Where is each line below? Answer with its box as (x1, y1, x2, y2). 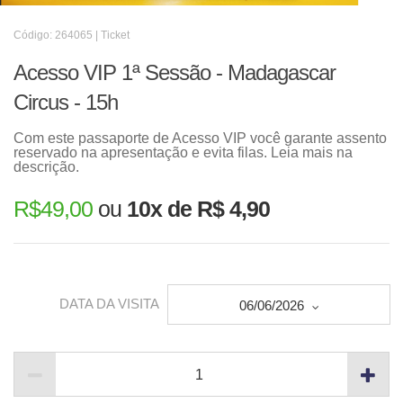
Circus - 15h (13, 90, 118, 115)
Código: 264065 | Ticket (13, 29, 130, 42)
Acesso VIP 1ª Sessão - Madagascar (13, 60, 336, 85)
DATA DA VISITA (59, 295, 159, 311)
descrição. (13, 159, 79, 175)
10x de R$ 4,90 (127, 196, 270, 222)
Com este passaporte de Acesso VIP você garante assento (13, 130, 387, 147)
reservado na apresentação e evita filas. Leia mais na (13, 145, 353, 161)
